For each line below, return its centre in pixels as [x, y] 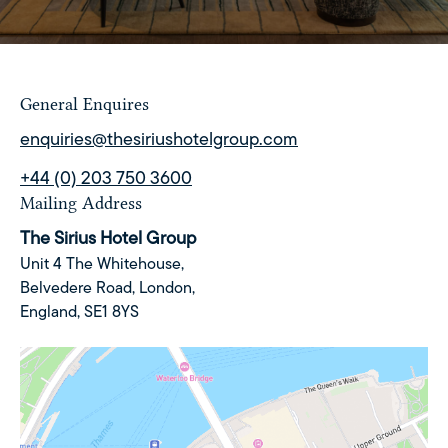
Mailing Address [81, 203]
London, [165, 287]
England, [50, 311]
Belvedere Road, [77, 287]
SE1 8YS [111, 311]
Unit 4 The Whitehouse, [102, 263]
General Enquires [84, 104]
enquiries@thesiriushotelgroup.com [159, 138]
